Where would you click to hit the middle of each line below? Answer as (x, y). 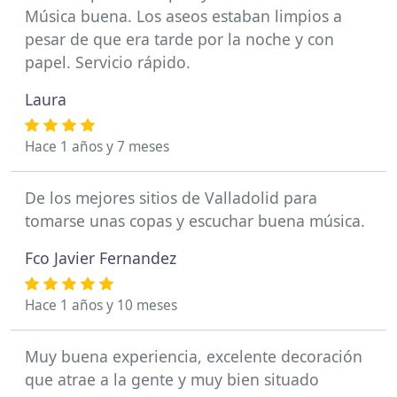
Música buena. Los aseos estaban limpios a (183, 16)
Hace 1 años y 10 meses (101, 306)
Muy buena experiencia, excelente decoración (194, 357)
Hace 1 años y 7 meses (97, 147)
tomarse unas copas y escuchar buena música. (195, 221)
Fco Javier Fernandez (101, 258)
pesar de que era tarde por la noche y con (179, 39)
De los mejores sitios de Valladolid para (171, 198)
